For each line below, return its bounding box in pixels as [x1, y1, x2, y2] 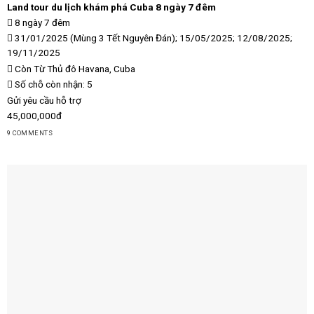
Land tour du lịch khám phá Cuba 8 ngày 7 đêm [6, 1, 216, 13]
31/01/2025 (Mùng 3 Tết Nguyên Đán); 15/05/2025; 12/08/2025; [12, 32, 292, 44]
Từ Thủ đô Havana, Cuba [33, 62, 135, 74]
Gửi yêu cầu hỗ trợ [6, 94, 81, 106]
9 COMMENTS [6, 129, 53, 137]
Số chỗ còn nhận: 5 [12, 78, 93, 90]
